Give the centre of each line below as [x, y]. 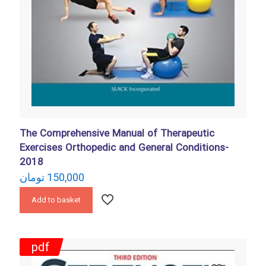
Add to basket [56, 200]
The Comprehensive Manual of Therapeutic [117, 134]
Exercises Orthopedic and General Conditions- [124, 148]
